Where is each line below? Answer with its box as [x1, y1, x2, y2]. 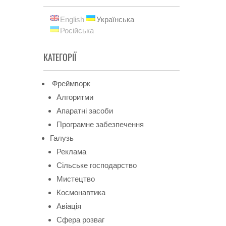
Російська [60, 26, 94, 35]
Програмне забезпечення [56, 120, 144, 129]
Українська [96, 15, 134, 24]
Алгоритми [56, 93, 93, 101]
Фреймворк [50, 79, 90, 88]
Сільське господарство [56, 161, 137, 169]
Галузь [50, 134, 74, 142]
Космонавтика [56, 188, 105, 197]
